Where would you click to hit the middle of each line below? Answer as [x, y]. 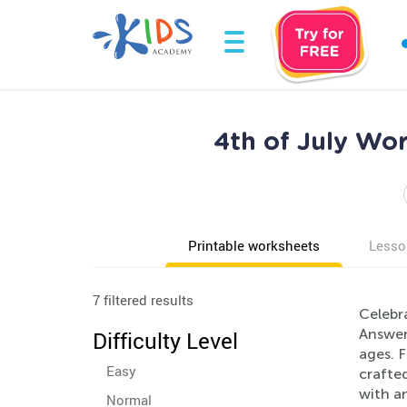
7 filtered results [143, 300]
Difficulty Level [165, 341]
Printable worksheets [254, 245]
